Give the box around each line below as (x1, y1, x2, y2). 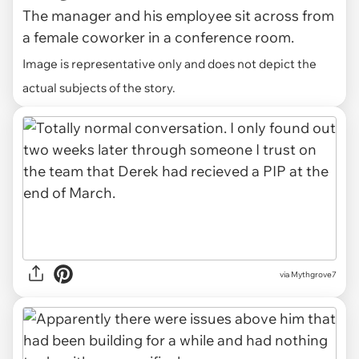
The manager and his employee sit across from (22, 6, 334, 25)
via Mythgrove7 (280, 268, 337, 280)
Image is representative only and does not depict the (22, 55, 317, 71)
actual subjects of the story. (22, 79, 175, 95)
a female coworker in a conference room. (22, 27, 294, 46)
